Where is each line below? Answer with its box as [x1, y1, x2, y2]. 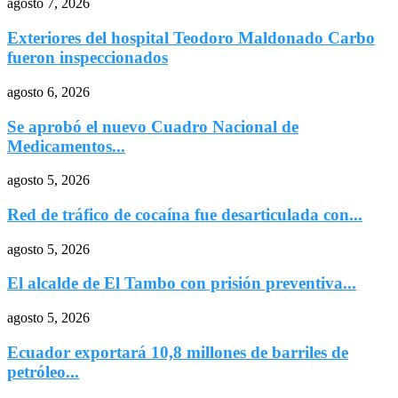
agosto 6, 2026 [7, 84, 90, 99]
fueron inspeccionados [7, 48, 168, 68]
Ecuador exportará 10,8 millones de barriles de [7, 342, 348, 362]
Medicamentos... [7, 136, 125, 155]
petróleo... [7, 362, 79, 381]
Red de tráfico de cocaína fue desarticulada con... [7, 204, 362, 224]
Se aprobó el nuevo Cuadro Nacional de [7, 116, 298, 136]
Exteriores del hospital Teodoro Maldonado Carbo [7, 28, 375, 48]
